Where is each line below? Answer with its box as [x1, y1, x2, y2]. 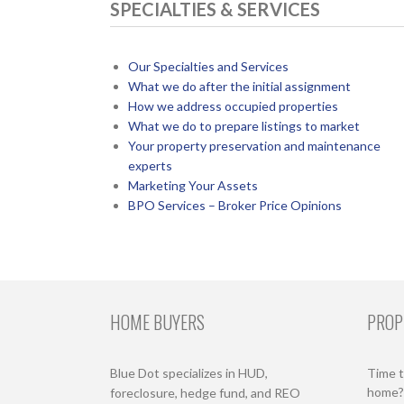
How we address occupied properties [127, 97, 338, 114]
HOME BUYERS [110, 308, 205, 335]
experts [127, 157, 172, 173]
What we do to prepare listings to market [127, 117, 360, 133]
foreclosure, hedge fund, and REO [110, 385, 300, 401]
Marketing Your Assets [127, 177, 258, 193]
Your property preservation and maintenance [127, 137, 381, 153]
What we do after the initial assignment [127, 78, 351, 94]
